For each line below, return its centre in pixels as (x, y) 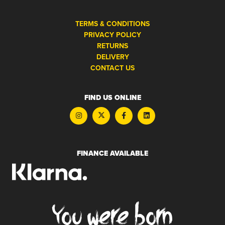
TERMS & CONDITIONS (113, 24)
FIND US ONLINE (113, 97)
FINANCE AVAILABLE (113, 153)
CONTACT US (113, 68)
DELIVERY (113, 57)
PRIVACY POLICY (113, 35)
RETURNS (113, 46)
